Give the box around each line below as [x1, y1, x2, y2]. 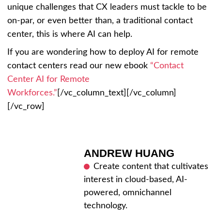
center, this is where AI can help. [7, 30, 132, 39]
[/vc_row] [7, 102, 45, 111]
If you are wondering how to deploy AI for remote [7, 47, 199, 57]
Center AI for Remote [7, 75, 90, 84]
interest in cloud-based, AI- [84, 175, 187, 184]
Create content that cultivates [93, 162, 208, 171]
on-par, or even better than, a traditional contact [7, 16, 193, 25]
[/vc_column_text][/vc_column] [57, 88, 176, 97]
